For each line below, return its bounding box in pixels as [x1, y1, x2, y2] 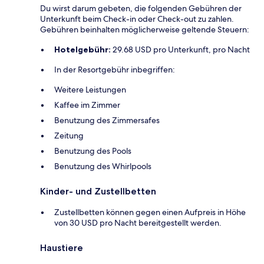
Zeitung [54, 130, 84, 141]
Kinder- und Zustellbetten [40, 186, 156, 197]
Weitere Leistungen [54, 84, 126, 95]
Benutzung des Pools [54, 146, 131, 157]
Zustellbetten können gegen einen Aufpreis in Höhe [54, 207, 246, 218]
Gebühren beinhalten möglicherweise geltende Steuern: [40, 24, 249, 35]
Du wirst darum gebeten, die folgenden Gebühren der [40, 3, 242, 14]
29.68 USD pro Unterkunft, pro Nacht [111, 44, 250, 55]
